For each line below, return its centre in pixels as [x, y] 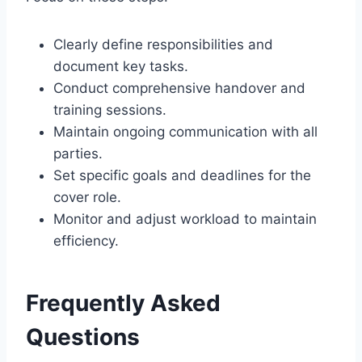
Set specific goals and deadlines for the [182, 175]
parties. [78, 153]
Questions [83, 337]
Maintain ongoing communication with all [185, 131]
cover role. [87, 197]
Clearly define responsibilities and [163, 44]
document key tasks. [121, 66]
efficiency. [86, 240]
